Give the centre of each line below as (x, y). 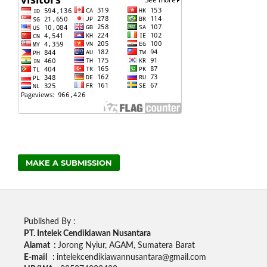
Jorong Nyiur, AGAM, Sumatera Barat (126, 246)
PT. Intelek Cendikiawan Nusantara (87, 234)
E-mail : (40, 258)
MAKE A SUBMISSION (69, 163)
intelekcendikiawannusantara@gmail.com (131, 258)
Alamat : (41, 246)
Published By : (49, 222)
